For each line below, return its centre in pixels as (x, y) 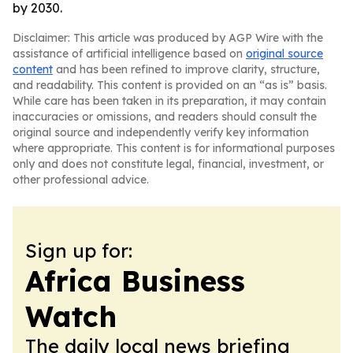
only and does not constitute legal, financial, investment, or (168, 164)
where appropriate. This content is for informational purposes (174, 148)
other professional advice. (81, 180)
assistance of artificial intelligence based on (129, 54)
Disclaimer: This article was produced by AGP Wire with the (168, 38)
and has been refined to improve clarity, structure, (186, 69)
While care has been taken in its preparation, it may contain (169, 101)
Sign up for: (79, 251)
